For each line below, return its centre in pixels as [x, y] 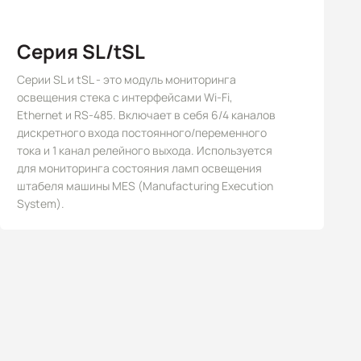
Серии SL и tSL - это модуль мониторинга [127, 79]
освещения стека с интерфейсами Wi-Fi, [125, 97]
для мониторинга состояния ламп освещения [140, 168]
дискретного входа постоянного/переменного [142, 133]
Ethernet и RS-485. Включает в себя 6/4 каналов [147, 115]
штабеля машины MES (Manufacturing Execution [145, 186]
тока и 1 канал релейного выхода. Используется [145, 150]
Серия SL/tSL [81, 51]
